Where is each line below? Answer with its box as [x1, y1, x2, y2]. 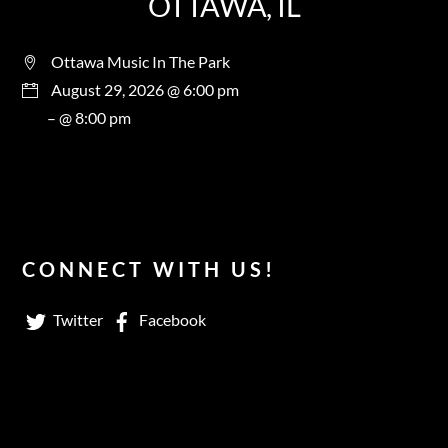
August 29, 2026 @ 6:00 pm [51, 79, 240, 99]
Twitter [50, 309, 104, 329]
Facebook [136, 309, 207, 329]
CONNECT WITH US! [22, 256, 277, 281]
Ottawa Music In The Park [51, 51, 231, 71]
